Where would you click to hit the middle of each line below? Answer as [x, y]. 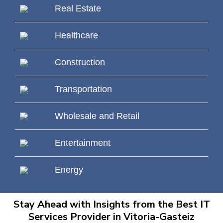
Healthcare [76, 36]
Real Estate [78, 9]
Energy [69, 170]
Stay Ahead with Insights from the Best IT [111, 205]
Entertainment [83, 143]
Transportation [83, 89]
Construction [80, 62]
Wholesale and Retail [97, 116]
